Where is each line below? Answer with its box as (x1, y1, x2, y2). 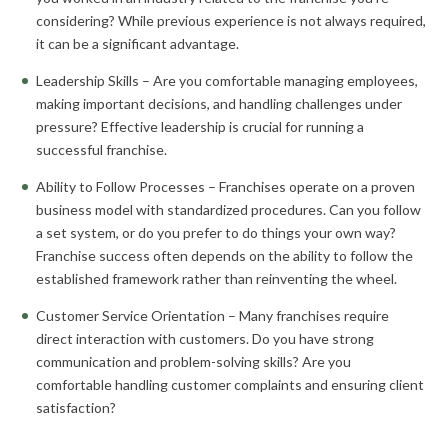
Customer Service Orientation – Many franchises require (36, 307, 389, 324)
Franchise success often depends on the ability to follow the (36, 247, 413, 264)
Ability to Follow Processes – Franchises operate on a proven (36, 178, 415, 195)
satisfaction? (36, 399, 116, 416)
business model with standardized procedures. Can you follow (36, 201, 421, 218)
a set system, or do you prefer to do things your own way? (36, 224, 396, 241)
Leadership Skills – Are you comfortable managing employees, (36, 72, 418, 89)
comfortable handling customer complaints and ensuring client (36, 376, 424, 393)
